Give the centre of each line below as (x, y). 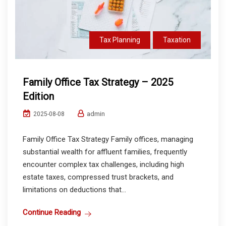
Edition (38, 96)
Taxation (177, 40)
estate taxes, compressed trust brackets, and (98, 177)
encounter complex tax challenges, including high (103, 164)
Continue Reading (52, 212)
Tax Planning (120, 40)
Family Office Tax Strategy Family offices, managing (108, 139)
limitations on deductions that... (74, 189)
